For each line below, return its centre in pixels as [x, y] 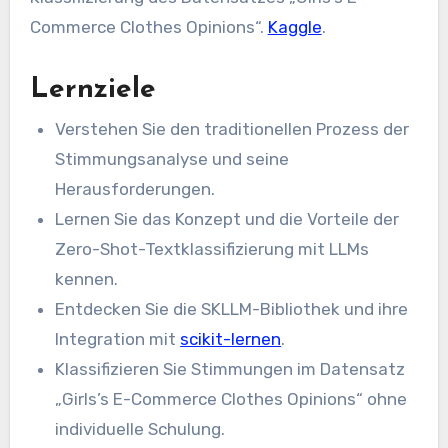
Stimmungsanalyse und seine [172, 159]
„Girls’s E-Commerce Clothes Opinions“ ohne [231, 399]
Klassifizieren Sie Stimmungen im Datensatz [230, 369]
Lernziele [92, 90]
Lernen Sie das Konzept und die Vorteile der [227, 219]
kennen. [87, 279]
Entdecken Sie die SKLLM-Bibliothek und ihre [232, 309]
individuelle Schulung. [140, 429]
